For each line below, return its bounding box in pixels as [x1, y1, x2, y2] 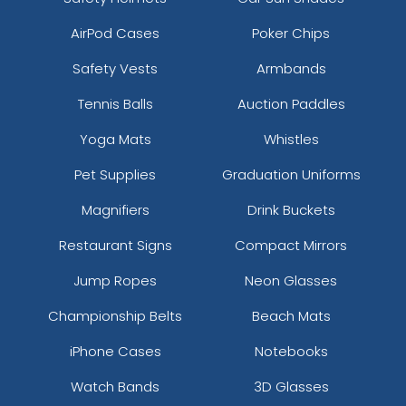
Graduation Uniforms [221, 164, 361, 184]
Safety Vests [72, 58, 158, 78]
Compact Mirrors [235, 235, 347, 255]
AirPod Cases [71, 23, 159, 43]
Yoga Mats [79, 129, 151, 149]
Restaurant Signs [58, 235, 172, 255]
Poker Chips [252, 23, 330, 43]
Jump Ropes [73, 270, 157, 290]
